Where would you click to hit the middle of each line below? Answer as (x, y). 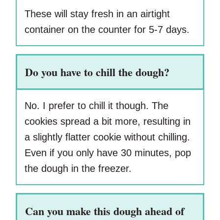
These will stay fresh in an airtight (97, 14)
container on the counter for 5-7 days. (109, 30)
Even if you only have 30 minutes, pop (108, 153)
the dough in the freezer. (78, 169)
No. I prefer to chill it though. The (96, 106)
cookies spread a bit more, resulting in (108, 122)
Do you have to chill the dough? (97, 72)
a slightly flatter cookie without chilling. (107, 137)
